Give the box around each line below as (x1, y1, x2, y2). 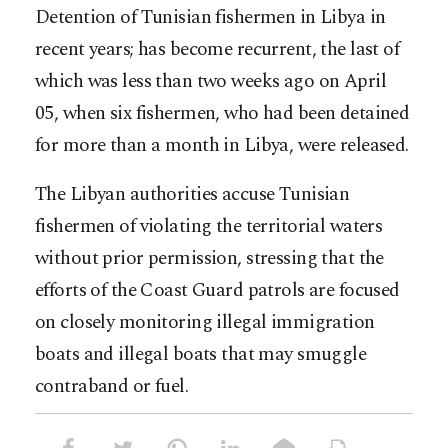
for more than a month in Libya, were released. (35, 131, 409, 161)
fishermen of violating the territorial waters (35, 212, 383, 242)
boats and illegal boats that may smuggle (35, 340, 367, 370)
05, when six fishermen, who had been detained (35, 99, 410, 129)
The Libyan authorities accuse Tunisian (35, 180, 350, 210)
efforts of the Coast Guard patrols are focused (35, 276, 400, 306)
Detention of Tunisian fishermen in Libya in (35, 3, 386, 33)
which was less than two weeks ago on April (35, 67, 387, 97)
